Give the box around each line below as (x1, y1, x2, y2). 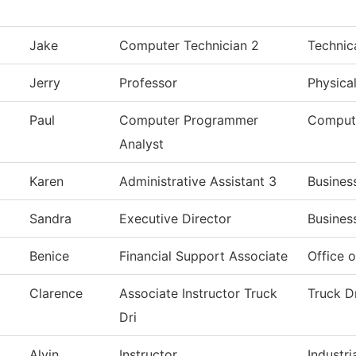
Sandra (29, 211, 72, 227)
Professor (119, 75, 177, 91)
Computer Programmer (119, 112, 258, 129)
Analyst (119, 136, 164, 153)
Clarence (29, 285, 83, 302)
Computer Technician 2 (119, 37, 259, 54)
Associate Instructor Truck (119, 285, 277, 302)
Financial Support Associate (119, 248, 288, 265)
